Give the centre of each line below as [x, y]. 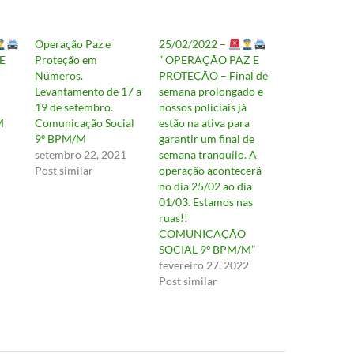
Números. [59, 76]
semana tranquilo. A [207, 155]
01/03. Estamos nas [205, 202]
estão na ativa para [204, 123]
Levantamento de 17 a [88, 92]
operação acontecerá [210, 171]
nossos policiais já [202, 107]
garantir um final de [206, 139]
